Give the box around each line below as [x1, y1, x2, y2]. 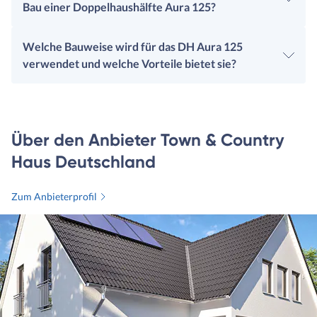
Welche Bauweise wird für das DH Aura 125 [23, 40, 243, 54]
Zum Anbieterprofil [11, 190, 97, 203]
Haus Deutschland [11, 151, 156, 173]
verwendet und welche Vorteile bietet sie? [23, 57, 236, 71]
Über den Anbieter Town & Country [11, 129, 284, 151]
